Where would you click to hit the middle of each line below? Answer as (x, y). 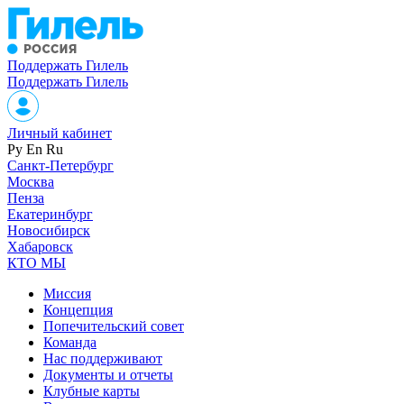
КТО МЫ (37, 263)
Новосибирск (49, 230)
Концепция (78, 310)
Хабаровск (40, 247)
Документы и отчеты (108, 375)
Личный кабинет (60, 133)
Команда (70, 342)
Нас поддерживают (103, 358)
